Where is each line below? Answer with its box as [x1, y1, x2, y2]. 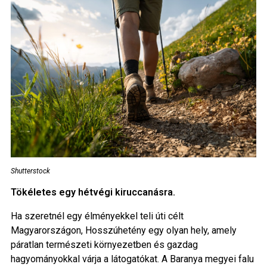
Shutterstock [10, 167, 50, 176]
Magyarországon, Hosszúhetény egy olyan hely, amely [10, 225, 237, 237]
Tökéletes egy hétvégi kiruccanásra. [10, 187, 175, 198]
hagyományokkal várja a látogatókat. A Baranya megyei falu [10, 253, 254, 265]
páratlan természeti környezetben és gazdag [10, 239, 198, 251]
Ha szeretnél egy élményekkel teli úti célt [10, 210, 184, 222]
